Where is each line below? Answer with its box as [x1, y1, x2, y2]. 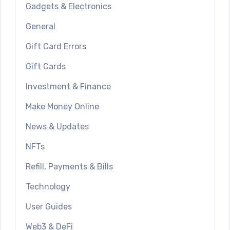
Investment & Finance [26, 82, 111, 92]
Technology [26, 182, 70, 192]
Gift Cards [26, 62, 66, 72]
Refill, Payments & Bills [26, 162, 113, 172]
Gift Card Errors [26, 42, 86, 52]
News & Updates [26, 122, 89, 132]
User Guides [26, 202, 72, 212]
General [26, 22, 55, 32]
